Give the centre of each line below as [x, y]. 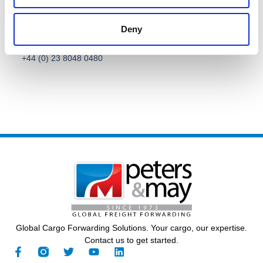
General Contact [154, 40]
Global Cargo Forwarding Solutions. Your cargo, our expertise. [131, 227]
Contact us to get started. [131, 240]
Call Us [62, 40]
